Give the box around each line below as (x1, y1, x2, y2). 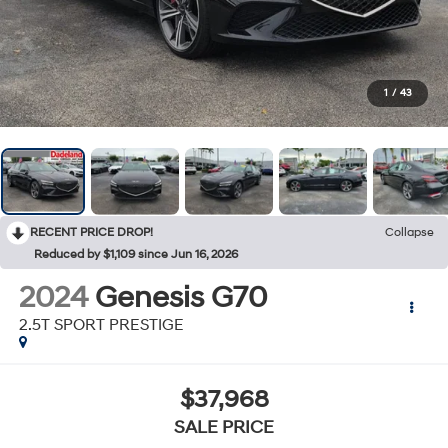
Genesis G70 (94, 278, 267, 316)
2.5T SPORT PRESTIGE (18, 314, 184, 335)
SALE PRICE (174, 416, 274, 440)
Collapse (385, 224, 434, 240)
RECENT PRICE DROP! (30, 224, 153, 240)
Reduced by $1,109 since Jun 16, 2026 (34, 246, 238, 262)
